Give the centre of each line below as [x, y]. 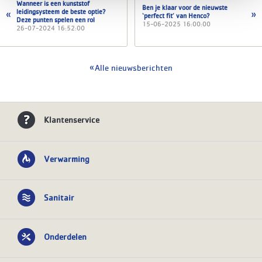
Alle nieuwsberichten [134, 68]
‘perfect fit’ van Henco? [176, 16]
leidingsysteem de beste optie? [61, 12]
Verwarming [67, 158]
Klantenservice [72, 120]
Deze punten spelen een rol [56, 20]
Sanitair [59, 197]
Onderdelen [65, 236]
